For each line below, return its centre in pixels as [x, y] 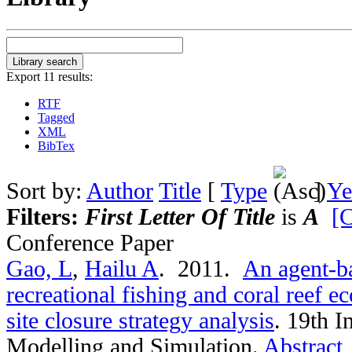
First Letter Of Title [180, 216]
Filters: [46, 216]
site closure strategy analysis [140, 320]
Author [120, 191]
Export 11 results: [49, 76]
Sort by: [46, 191]
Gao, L [39, 268]
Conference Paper [90, 242]
